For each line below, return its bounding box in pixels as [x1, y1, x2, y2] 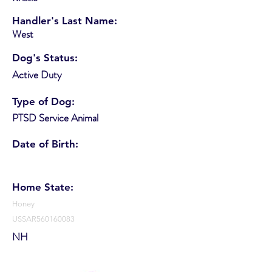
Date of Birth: [12, 137, 78, 150]
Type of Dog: [12, 95, 75, 107]
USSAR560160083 [12, 214, 75, 223]
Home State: [12, 180, 73, 193]
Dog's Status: [12, 51, 78, 64]
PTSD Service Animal [12, 110, 98, 125]
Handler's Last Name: [12, 14, 117, 27]
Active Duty [12, 67, 62, 82]
